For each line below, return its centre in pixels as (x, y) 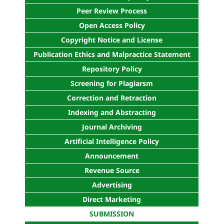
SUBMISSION (112, 214)
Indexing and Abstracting (112, 112)
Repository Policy (112, 69)
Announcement (112, 156)
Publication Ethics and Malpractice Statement (112, 54)
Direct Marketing (112, 199)
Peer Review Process (112, 11)
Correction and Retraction (112, 98)
